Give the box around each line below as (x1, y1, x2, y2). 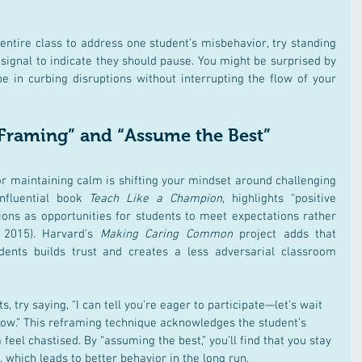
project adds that (232, 227, 337, 242)
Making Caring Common (99, 227, 233, 242)
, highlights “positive (222, 192, 337, 206)
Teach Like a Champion (89, 192, 223, 206)
